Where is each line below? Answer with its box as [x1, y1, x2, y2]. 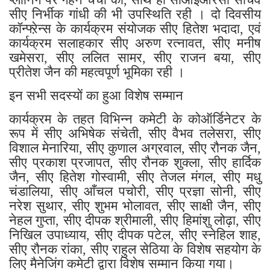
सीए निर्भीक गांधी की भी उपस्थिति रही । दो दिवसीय [9, 5, 261, 21]
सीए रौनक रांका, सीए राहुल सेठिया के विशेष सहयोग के [9, 240, 261, 256]
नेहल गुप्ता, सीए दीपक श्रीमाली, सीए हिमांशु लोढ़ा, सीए [9, 212, 261, 227]
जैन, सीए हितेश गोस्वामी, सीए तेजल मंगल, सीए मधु [9, 168, 261, 184]
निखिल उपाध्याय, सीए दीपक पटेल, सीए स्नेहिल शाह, [9, 226, 261, 242]
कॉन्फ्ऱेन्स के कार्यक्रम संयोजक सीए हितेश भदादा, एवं [9, 20, 261, 36]
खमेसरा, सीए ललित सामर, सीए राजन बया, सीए [9, 49, 261, 64]
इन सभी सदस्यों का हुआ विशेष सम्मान [9, 87, 187, 102]
